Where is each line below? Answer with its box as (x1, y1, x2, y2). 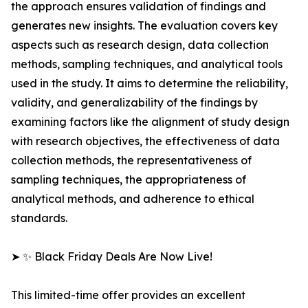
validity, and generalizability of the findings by (11, 96, 258, 110)
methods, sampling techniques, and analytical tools (11, 57, 283, 71)
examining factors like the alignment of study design (11, 115, 289, 129)
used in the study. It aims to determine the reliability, (11, 76, 288, 91)
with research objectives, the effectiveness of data (11, 134, 280, 148)
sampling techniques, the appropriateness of (11, 173, 246, 187)
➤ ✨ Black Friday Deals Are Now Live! (11, 250, 212, 264)
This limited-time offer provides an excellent (11, 288, 245, 302)
